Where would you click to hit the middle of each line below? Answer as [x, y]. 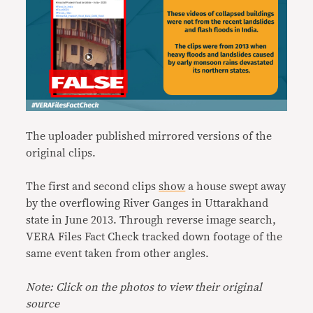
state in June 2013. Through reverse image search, [151, 220]
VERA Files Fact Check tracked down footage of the [154, 236]
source [43, 304]
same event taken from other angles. [118, 253]
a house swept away [236, 186]
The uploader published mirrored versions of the [149, 136]
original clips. [61, 153]
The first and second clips [93, 186]
